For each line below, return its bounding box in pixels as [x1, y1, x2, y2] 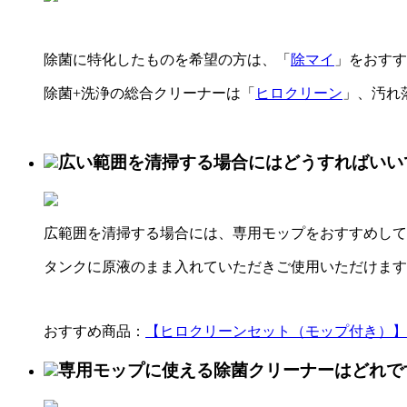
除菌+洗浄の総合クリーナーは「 [44, 84, 255, 101]
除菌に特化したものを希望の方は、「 [44, 51, 291, 67]
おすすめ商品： [44, 323, 145, 340]
